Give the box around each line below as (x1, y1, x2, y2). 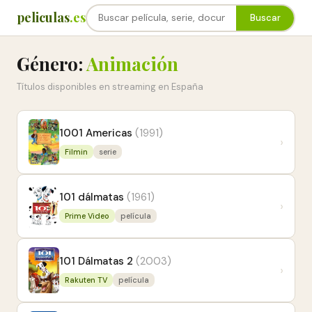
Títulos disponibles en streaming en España (17, 81, 203, 93)
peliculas (17, 9, 70, 26)
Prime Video (65, 211, 109, 221)
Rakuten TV (65, 275, 107, 285)
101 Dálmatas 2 (59, 254, 133, 268)
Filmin (65, 147, 88, 157)
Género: (17, 52, 86, 76)
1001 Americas (59, 126, 132, 140)
